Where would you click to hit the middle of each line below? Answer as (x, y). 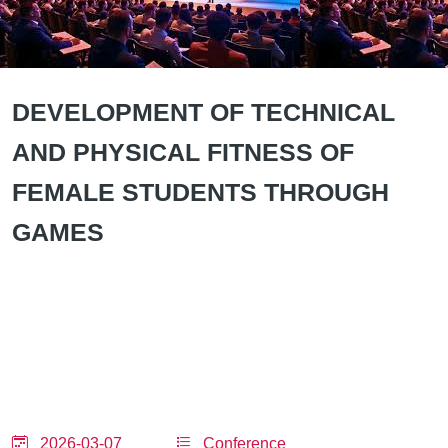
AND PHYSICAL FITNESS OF (183, 152)
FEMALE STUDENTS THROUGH (200, 192)
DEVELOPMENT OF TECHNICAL (203, 112)
